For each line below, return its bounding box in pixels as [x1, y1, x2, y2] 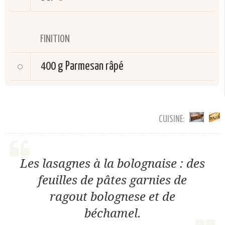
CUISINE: [159, 114, 185, 124]
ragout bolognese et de [50, 189, 175, 204]
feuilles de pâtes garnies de [38, 173, 187, 187]
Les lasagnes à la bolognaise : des [20, 156, 205, 171]
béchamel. [84, 206, 141, 220]
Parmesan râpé [65, 60, 124, 72]
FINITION [40, 34, 70, 44]
